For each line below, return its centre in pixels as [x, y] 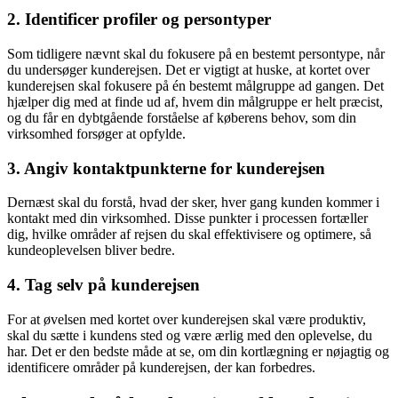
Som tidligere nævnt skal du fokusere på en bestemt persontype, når [196, 53]
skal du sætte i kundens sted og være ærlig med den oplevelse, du [190, 335]
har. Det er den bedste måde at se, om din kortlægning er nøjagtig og [198, 351]
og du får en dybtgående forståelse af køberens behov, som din [182, 117]
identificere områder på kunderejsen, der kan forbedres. [161, 367]
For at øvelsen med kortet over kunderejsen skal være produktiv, [187, 319]
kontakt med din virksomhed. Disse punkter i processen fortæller [187, 219]
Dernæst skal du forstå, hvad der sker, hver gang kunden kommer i [193, 203]
